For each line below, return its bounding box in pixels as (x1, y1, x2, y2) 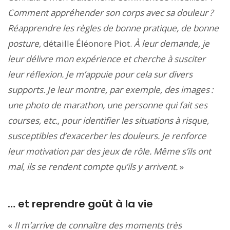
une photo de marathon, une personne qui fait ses (8, 99, 207, 111)
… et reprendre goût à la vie (8, 196, 153, 211)
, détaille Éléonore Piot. (39, 37, 134, 49)
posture (8, 37, 39, 49)
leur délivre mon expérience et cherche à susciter (8, 52, 205, 65)
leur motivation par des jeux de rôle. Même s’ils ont (8, 145, 211, 157)
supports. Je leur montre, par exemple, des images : (8, 83, 213, 95)
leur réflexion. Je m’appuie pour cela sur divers (8, 68, 193, 80)
